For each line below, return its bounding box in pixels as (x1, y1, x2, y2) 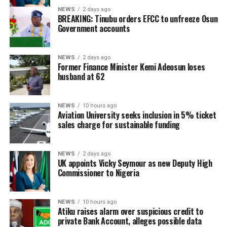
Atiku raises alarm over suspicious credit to (57, 205, 203, 218)
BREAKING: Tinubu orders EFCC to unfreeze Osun (57, 13, 218, 25)
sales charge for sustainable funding (57, 119, 180, 131)
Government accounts (57, 22, 130, 35)
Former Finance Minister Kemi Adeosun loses (57, 61, 205, 73)
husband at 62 (57, 70, 105, 83)
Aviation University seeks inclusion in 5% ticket (57, 109, 216, 122)
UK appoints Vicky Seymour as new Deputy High (57, 157, 212, 170)
